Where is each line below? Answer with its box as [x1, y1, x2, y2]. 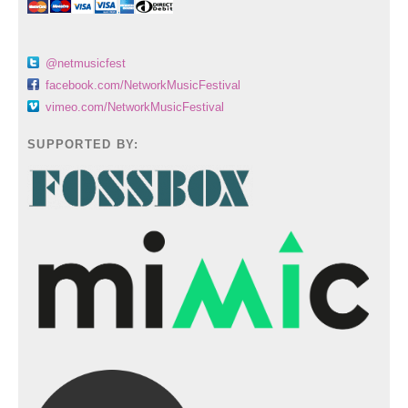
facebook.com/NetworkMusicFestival [46, 78, 240, 93]
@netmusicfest [46, 56, 126, 71]
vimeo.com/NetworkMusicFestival [46, 100, 224, 115]
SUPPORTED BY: [27, 138, 139, 152]
